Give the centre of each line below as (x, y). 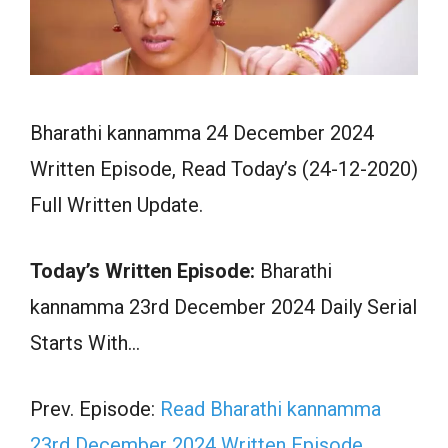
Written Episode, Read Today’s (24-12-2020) (224, 168)
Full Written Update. (116, 204)
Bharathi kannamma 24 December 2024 (202, 132)
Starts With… (85, 342)
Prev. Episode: (95, 408)
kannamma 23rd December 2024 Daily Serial (223, 306)
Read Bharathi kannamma (270, 408)
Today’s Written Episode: (142, 270)
